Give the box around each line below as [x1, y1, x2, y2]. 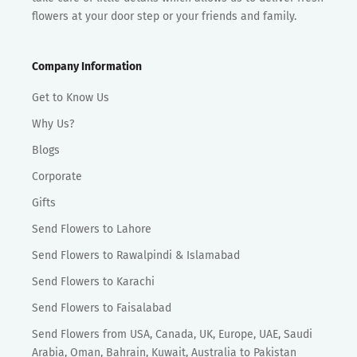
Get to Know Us [32, 90, 109, 104]
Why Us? [32, 116, 74, 131]
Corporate [32, 169, 82, 183]
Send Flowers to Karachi [32, 274, 155, 288]
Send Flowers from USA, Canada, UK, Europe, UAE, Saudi [32, 327, 312, 341]
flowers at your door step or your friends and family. [32, 9, 296, 23]
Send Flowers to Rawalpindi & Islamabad [32, 248, 240, 262]
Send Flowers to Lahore [32, 222, 151, 236]
